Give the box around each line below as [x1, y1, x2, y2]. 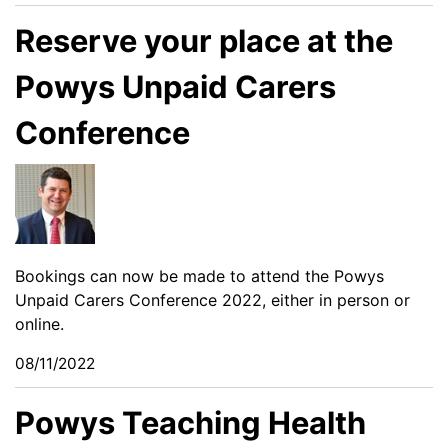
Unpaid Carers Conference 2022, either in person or [15, 289, 410, 310]
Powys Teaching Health [15, 403, 366, 441]
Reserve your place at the [15, 21, 393, 59]
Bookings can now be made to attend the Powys [15, 265, 384, 286]
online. [15, 313, 64, 334]
